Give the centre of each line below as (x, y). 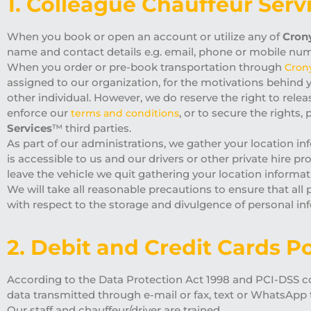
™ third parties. (92, 128)
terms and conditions (125, 113)
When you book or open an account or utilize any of (145, 36)
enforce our (39, 113)
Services (30, 128)
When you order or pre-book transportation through (146, 67)
